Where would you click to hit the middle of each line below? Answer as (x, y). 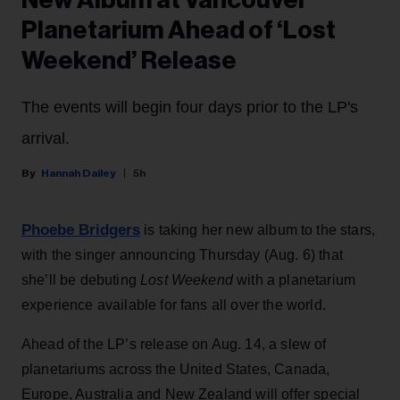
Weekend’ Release (129, 61)
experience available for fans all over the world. (174, 305)
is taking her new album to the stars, (258, 230)
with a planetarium (296, 280)
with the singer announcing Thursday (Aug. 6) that (182, 255)
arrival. (46, 139)
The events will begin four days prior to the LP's (190, 108)
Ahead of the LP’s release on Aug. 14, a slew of (174, 345)
